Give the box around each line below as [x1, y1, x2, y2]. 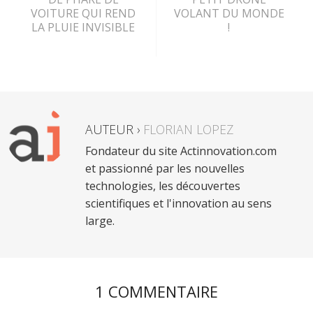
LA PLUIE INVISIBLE [31, 20, 135, 36]
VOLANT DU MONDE [173, 6, 284, 22]
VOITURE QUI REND [31, 6, 136, 22]
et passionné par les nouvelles [85, 161, 245, 177]
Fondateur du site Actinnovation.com [85, 143, 277, 159]
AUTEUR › [85, 121, 143, 138]
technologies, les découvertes [85, 178, 240, 194]
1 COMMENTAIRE [95, 281, 218, 303]
